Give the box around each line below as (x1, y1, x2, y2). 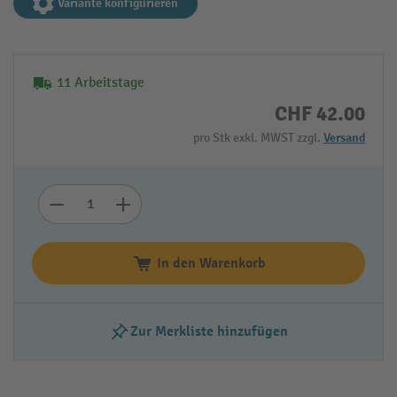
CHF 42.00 (275, 100, 365, 127)
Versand (323, 129, 365, 145)
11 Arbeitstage (57, 74, 144, 91)
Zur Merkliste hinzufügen (130, 322, 288, 340)
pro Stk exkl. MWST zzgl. (193, 129, 323, 145)
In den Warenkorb (156, 253, 266, 272)
